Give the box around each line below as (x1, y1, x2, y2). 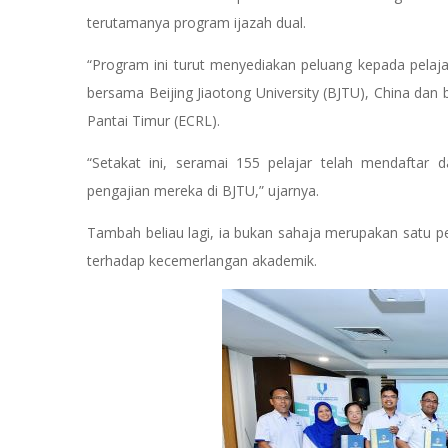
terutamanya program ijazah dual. (87, 12, 310, 32)
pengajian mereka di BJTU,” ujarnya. (87, 180, 323, 200)
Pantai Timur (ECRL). (87, 110, 220, 130)
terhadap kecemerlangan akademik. (87, 250, 321, 270)
